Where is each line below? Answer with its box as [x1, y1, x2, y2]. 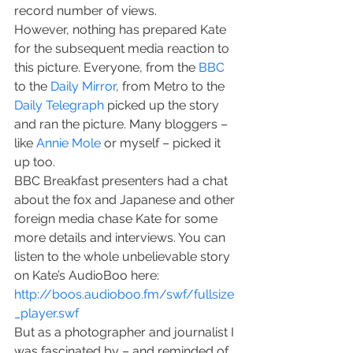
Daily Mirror [50, 79, 116, 94]
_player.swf [14, 306, 79, 321]
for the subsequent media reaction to [14, 41, 232, 56]
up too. [14, 154, 55, 169]
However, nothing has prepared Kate [14, 22, 229, 37]
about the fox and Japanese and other [14, 192, 238, 207]
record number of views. [14, 3, 157, 18]
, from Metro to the [116, 79, 228, 94]
